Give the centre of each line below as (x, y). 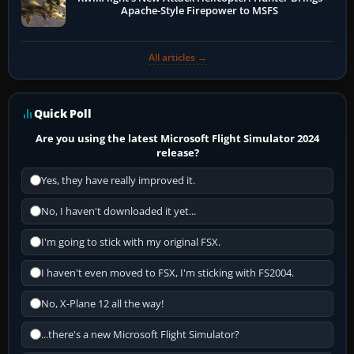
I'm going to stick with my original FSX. (131, 242)
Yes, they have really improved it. (118, 180)
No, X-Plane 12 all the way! (102, 303)
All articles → (177, 57)
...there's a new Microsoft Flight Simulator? (140, 334)
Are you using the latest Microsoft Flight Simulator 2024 (178, 138)
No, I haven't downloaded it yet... (119, 211)
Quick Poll (63, 113)
